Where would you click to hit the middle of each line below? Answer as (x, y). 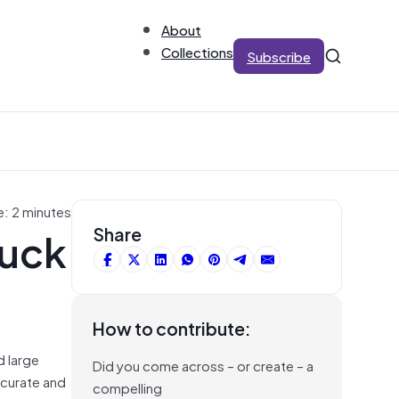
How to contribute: (172, 328)
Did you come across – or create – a (203, 365)
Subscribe (279, 56)
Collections (197, 51)
